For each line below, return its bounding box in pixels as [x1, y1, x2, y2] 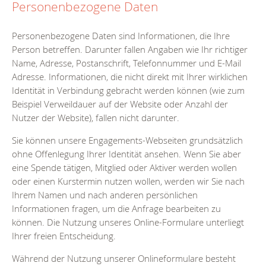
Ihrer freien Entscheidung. [12, 230, 116, 242]
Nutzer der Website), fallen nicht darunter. [12, 112, 179, 124]
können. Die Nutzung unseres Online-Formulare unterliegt [12, 216, 244, 229]
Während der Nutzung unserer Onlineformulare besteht [12, 252, 236, 265]
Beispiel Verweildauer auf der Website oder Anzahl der [12, 98, 228, 110]
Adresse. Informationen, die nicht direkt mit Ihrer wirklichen [12, 71, 248, 83]
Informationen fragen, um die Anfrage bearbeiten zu [12, 202, 221, 215]
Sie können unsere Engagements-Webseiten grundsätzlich [12, 134, 243, 147]
